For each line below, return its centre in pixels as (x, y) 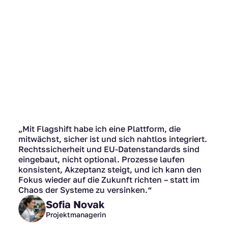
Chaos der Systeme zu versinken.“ (85, 190)
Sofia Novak (75, 204)
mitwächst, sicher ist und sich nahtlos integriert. (113, 139)
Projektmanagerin (76, 215)
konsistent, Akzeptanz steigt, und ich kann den (110, 170)
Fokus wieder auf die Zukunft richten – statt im (109, 180)
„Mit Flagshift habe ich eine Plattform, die (99, 129)
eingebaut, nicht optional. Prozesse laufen (102, 160)
